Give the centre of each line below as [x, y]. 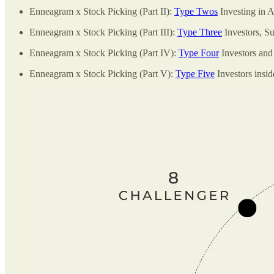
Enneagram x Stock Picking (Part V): [102, 73]
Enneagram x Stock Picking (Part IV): [104, 53]
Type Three [200, 32]
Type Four [199, 53]
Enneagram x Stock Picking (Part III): [103, 32]
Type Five [195, 73]
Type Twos [196, 11]
